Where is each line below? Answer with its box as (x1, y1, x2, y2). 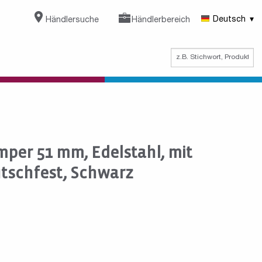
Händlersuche (45, 16, 99, 25)
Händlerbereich (131, 16, 190, 25)
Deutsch (212, 16, 246, 25)
